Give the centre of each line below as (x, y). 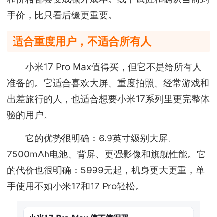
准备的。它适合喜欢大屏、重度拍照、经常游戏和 (108, 83)
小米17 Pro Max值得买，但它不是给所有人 (104, 67)
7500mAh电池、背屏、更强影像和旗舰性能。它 (107, 154)
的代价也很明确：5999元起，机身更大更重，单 (106, 170)
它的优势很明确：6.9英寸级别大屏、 (92, 138)
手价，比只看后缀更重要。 (62, 15)
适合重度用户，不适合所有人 (82, 41)
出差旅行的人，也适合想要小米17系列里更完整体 (108, 99)
